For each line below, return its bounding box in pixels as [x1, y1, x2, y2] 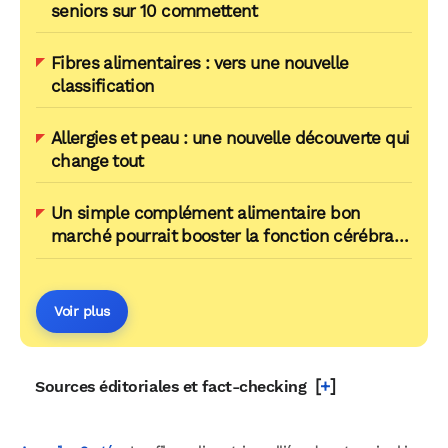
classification [51, 75, 155, 96]
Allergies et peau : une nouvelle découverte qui [51, 128, 410, 149]
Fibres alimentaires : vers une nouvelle [51, 52, 349, 73]
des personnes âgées [51, 249, 215, 270]
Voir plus [54, 302, 110, 319]
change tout [51, 151, 144, 172]
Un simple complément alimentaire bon [51, 203, 361, 224]
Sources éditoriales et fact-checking [35, 376, 307, 396]
